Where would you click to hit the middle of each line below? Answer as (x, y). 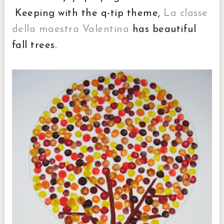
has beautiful (163, 29)
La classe (186, 13)
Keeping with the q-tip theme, (88, 13)
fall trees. (34, 45)
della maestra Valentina (70, 29)
